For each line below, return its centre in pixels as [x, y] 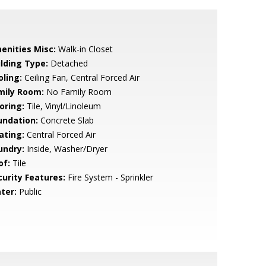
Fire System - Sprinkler [109, 177]
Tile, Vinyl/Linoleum [62, 106]
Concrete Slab [66, 120]
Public [29, 191]
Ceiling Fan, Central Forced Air [80, 77]
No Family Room [77, 92]
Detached [68, 63]
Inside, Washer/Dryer [66, 149]
